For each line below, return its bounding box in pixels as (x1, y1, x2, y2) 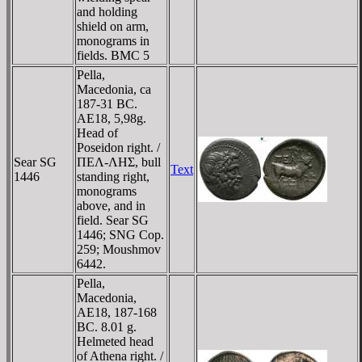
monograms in (77, 33, 149, 48)
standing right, (77, 169, 149, 183)
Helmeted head (77, 334, 154, 348)
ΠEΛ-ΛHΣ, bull (77, 154, 161, 169)
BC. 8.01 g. (77, 319, 137, 334)
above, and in (77, 198, 145, 213)
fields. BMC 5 (77, 48, 149, 62)
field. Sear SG (77, 213, 149, 227)
